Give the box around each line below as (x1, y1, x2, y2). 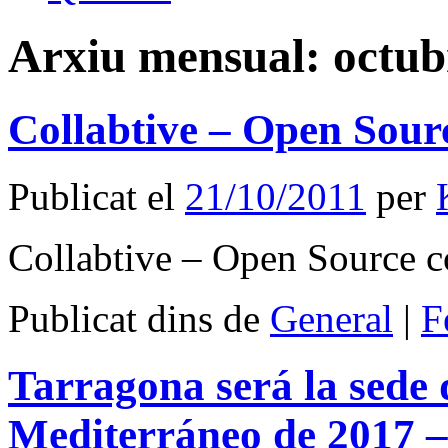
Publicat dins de (8, 296, 260, 340)
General (270, 296, 393, 340)
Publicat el (8, 174, 175, 218)
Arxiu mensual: (8, 30, 333, 83)
